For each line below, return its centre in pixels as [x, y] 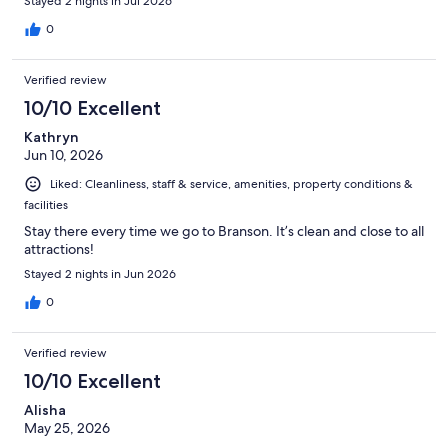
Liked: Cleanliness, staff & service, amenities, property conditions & [231, 183]
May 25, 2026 [67, 428]
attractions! [59, 249]
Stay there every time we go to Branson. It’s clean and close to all [224, 231]
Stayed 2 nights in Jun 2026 [100, 274]
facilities [46, 205]
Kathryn [51, 136]
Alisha [45, 410]
